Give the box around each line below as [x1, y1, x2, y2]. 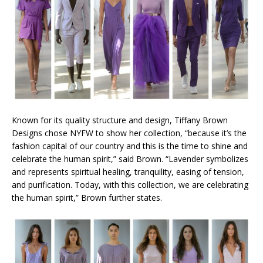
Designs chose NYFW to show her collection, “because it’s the [12, 127, 247, 139]
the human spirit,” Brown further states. [12, 192, 162, 204]
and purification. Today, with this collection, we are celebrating [12, 179, 248, 191]
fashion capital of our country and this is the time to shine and [12, 140, 248, 152]
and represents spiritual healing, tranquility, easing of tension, [12, 166, 244, 178]
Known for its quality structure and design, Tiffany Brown [12, 114, 228, 126]
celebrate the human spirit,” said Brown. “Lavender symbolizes [12, 153, 248, 165]
